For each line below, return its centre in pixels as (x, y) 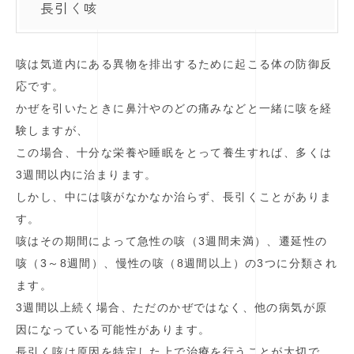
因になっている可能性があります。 (113, 330)
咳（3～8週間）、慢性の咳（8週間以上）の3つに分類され (177, 264)
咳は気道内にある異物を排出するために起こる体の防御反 (174, 64)
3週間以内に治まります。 (87, 175)
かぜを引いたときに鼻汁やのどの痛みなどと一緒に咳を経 (174, 109)
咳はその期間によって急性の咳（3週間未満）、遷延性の (172, 241)
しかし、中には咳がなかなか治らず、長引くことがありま (174, 197)
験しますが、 (53, 131)
